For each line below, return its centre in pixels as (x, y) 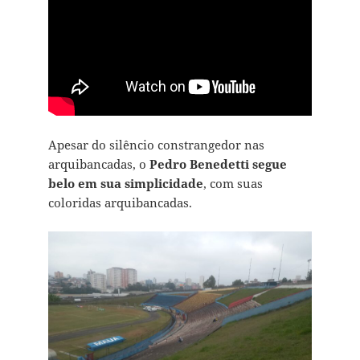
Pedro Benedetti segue (218, 164)
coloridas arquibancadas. (120, 203)
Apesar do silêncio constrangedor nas (156, 145)
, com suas (233, 184)
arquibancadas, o (98, 164)
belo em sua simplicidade (125, 184)
